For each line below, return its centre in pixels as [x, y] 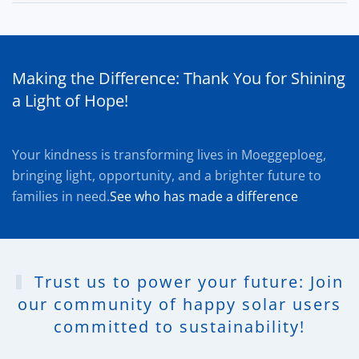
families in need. [61, 196]
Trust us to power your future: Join [186, 282]
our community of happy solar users [179, 304]
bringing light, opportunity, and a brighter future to [167, 175]
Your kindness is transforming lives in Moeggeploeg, [169, 155]
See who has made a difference [204, 196]
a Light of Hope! [70, 101]
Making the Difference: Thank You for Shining [179, 78]
